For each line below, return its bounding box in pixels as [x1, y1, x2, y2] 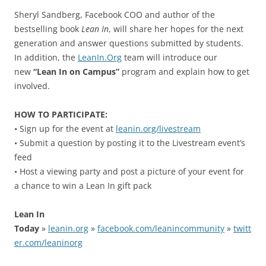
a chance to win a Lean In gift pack [14, 179, 151, 191]
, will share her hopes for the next [109, 23, 243, 34]
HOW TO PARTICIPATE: [14, 108, 107, 120]
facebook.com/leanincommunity [97, 222, 224, 234]
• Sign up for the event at [14, 122, 116, 134]
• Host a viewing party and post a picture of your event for [14, 165, 244, 177]
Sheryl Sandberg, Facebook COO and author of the [14, 8, 215, 20]
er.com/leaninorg [14, 236, 83, 248]
